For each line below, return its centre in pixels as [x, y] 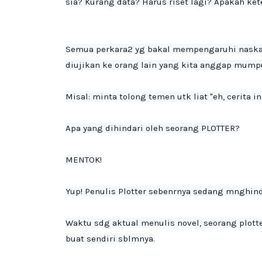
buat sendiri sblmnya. [110, 239]
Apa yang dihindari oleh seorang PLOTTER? [153, 128]
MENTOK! [84, 160]
